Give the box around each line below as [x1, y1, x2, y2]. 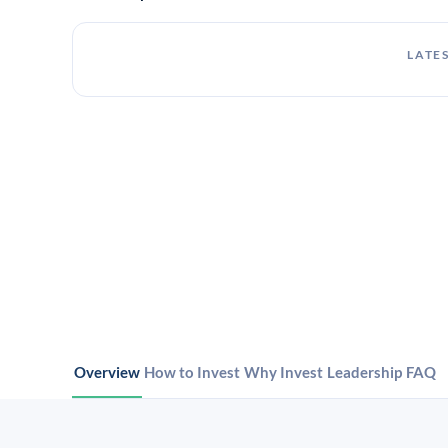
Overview [74, 363, 140, 381]
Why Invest [244, 363, 323, 381]
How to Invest [144, 363, 240, 381]
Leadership [327, 363, 402, 381]
